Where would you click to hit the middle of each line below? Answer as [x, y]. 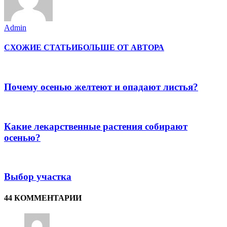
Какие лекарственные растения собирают [96, 126]
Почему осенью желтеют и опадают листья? [101, 87]
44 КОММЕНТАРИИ [43, 198]
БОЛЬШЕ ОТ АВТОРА [121, 48]
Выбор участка [38, 177]
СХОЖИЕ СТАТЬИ [41, 48]
